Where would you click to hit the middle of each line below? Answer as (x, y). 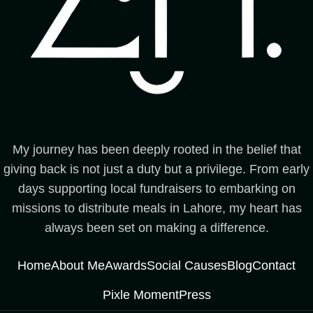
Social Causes (187, 266)
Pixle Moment (140, 295)
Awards (126, 266)
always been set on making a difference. (156, 227)
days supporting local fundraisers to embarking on (156, 188)
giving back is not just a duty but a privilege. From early (156, 169)
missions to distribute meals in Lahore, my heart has (156, 208)
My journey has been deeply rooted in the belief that (156, 149)
